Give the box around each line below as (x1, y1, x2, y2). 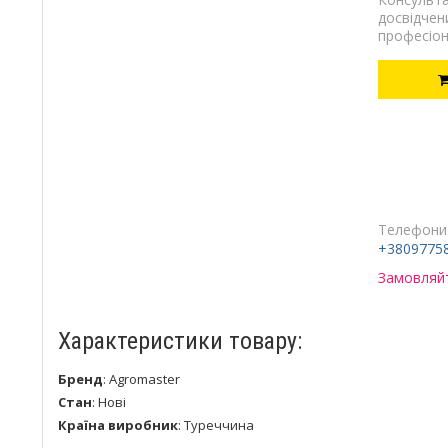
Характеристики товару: (58, 326, 302, 355)
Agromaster (109, 369, 180, 388)
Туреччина (184, 415, 254, 434)
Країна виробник (58, 415, 178, 434)
